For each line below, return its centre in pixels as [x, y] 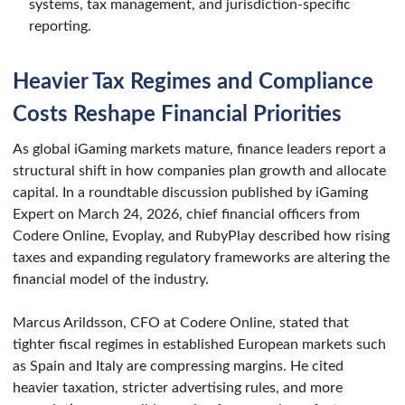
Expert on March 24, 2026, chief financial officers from [186, 214]
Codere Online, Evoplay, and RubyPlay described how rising [201, 235]
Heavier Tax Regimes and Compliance [193, 82]
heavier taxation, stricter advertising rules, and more [178, 387]
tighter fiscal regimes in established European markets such [199, 344]
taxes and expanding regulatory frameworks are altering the [201, 257]
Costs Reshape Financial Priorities [177, 114]
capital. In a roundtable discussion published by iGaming [190, 192]
